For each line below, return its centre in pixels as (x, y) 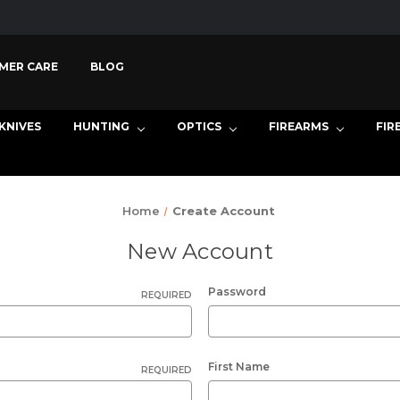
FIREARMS (299, 126)
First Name (239, 367)
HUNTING (101, 126)
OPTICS (199, 126)
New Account (200, 251)
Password (237, 292)
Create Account (224, 211)
